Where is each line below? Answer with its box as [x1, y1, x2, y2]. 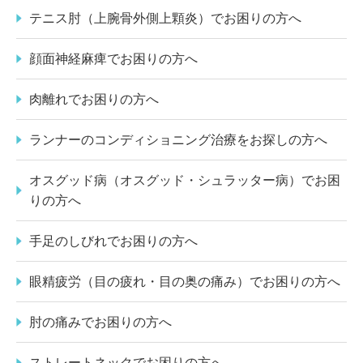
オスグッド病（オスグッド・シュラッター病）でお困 [29, 173, 340, 187]
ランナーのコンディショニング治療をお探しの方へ [29, 132, 327, 147]
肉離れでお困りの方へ [29, 92, 159, 106]
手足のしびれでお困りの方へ [29, 233, 198, 248]
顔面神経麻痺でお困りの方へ [29, 51, 198, 66]
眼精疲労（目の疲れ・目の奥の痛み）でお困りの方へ [29, 274, 340, 288]
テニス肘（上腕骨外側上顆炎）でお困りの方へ [29, 11, 301, 25]
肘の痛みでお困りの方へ [29, 314, 172, 329]
